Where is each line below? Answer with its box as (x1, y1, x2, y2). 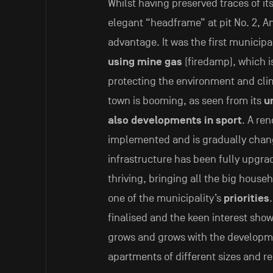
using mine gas (107, 55, 182, 69)
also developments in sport (107, 114, 242, 127)
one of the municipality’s (107, 192, 224, 205)
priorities (223, 192, 269, 205)
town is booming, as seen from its (107, 94, 264, 108)
